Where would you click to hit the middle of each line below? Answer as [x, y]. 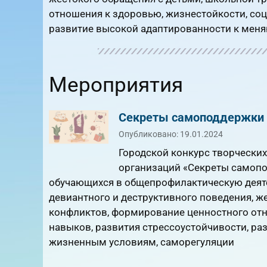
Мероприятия [116, 85]
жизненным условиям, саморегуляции [142, 242]
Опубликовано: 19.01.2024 [171, 134]
